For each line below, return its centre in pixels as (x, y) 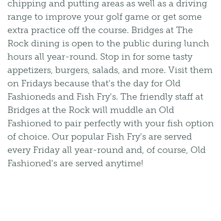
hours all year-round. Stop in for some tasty (100, 57)
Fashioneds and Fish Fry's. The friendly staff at (105, 97)
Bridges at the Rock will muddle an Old (91, 110)
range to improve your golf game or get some (105, 17)
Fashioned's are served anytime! (75, 163)
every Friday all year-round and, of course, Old (107, 150)
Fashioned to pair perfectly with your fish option (110, 123)
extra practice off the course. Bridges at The (100, 30)
